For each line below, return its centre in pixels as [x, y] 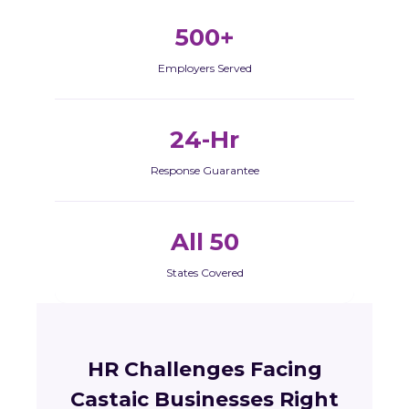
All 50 [204, 242]
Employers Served [204, 68]
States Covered [204, 273]
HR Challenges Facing [204, 369]
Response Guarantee [204, 170]
